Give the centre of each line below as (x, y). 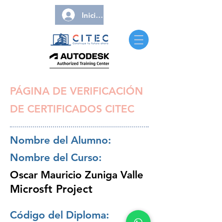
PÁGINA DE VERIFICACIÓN (77, 91)
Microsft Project (51, 189)
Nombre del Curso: (56, 157)
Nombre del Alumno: (60, 140)
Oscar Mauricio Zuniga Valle (77, 175)
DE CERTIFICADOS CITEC (72, 109)
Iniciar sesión (105, 15)
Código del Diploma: (59, 215)
